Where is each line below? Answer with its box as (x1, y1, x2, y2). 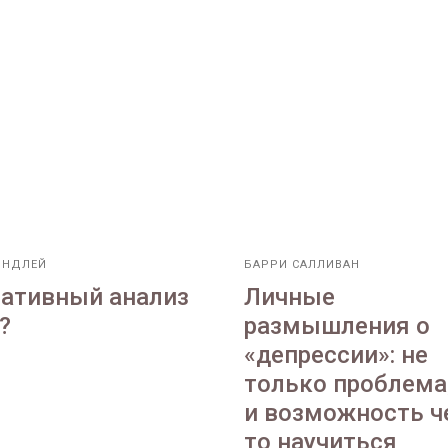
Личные (244, 283, 335, 312)
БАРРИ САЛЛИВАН (244, 258, 360, 272)
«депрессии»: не (244, 341, 428, 370)
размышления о (244, 312, 430, 341)
